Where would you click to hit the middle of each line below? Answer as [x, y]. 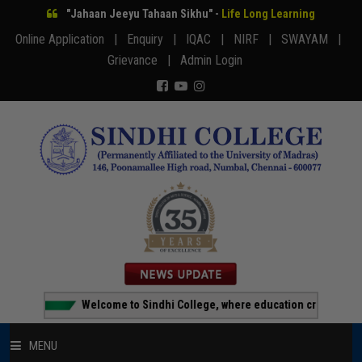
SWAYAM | [314, 39]
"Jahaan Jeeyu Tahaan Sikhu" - [144, 14]
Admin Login [217, 60]
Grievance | [142, 60]
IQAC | [208, 39]
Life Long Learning [268, 14]
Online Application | [69, 39]
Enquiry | [154, 39]
